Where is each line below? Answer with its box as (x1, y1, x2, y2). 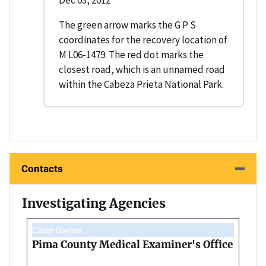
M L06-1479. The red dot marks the (59, 48, 204, 62)
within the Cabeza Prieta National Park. (59, 78, 224, 91)
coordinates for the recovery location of (59, 33, 227, 47)
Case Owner (32, 224, 82, 236)
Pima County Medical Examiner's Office (32, 238, 233, 252)
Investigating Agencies (22, 195, 166, 212)
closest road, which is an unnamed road (59, 63, 225, 77)
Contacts (21, 163, 63, 175)
